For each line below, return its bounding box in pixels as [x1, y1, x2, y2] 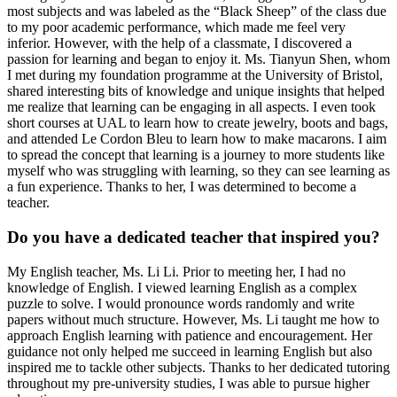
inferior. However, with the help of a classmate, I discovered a [7, 35, 352, 51]
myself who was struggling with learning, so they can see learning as [7, 163, 390, 179]
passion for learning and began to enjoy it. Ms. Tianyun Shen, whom [7, 51, 390, 67]
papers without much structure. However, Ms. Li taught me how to [7, 311, 379, 327]
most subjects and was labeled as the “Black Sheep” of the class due [7, 4, 386, 19]
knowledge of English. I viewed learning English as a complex [7, 279, 357, 295]
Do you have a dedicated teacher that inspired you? [7, 227, 380, 246]
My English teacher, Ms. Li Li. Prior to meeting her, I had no [7, 263, 346, 279]
